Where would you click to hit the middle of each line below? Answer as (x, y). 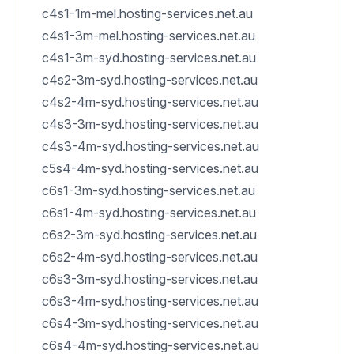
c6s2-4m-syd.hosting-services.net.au (150, 257)
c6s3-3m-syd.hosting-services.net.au (150, 279)
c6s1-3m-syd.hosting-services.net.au (149, 190)
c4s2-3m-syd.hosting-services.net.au (150, 80)
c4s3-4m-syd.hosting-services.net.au (151, 146)
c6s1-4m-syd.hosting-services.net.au (149, 213)
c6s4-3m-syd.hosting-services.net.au (150, 323)
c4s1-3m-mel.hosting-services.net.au (149, 36)
